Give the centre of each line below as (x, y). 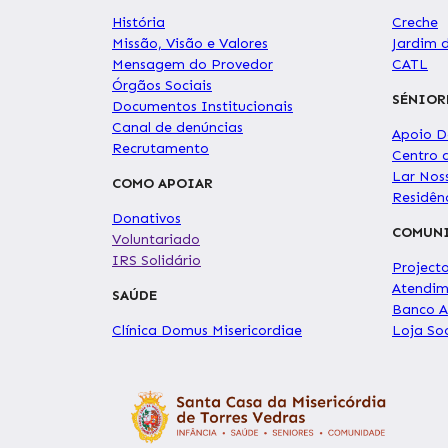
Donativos (146, 219)
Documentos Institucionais (202, 107)
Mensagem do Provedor (192, 65)
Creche (415, 23)
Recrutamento (160, 149)
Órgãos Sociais (162, 86)
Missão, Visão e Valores (190, 44)
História (138, 23)
